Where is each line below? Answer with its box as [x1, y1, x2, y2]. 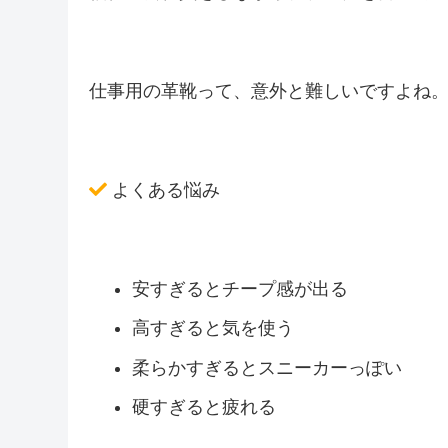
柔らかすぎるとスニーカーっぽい [132, 357, 403, 378]
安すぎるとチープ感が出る [132, 278, 349, 299]
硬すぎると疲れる [132, 397, 277, 418]
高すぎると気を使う [132, 318, 295, 339]
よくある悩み [106, 179, 220, 200]
